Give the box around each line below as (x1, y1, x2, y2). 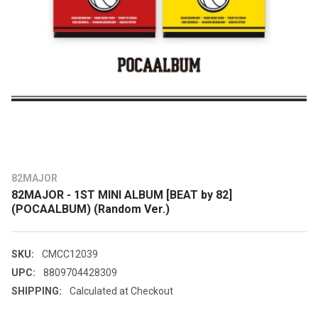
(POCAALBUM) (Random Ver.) (11, 202, 170, 216)
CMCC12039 (41, 248, 98, 261)
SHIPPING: (11, 285, 62, 297)
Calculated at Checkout (69, 285, 173, 297)
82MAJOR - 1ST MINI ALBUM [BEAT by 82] (11, 188, 232, 202)
